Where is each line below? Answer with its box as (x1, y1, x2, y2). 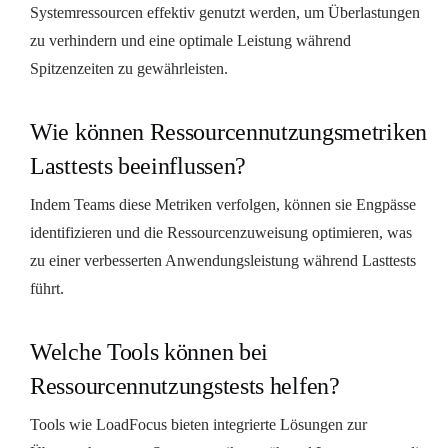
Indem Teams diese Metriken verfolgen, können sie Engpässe (30, 195, 416, 213)
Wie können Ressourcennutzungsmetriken (30, 118, 427, 145)
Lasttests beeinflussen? (30, 152, 247, 179)
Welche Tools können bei (30, 338, 269, 365)
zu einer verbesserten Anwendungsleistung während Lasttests (30, 251, 416, 269)
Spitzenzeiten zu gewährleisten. (30, 59, 228, 77)
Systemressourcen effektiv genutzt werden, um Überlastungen (30, 3, 420, 21)
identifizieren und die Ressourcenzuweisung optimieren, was (30, 223, 412, 241)
